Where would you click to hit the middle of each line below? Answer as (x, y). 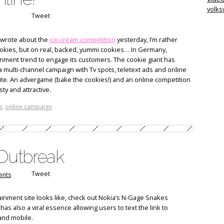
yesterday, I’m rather (146, 39)
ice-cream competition (82, 39)
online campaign (28, 107)
